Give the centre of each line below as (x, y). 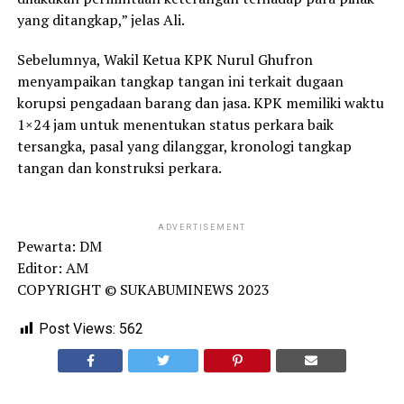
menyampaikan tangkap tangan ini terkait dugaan (180, 81)
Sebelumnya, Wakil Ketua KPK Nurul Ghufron (165, 59)
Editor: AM (52, 267)
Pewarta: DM (59, 246)
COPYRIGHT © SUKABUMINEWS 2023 (143, 289)
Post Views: (77, 328)
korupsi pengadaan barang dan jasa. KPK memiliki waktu (200, 102)
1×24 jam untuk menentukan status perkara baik (175, 124)
